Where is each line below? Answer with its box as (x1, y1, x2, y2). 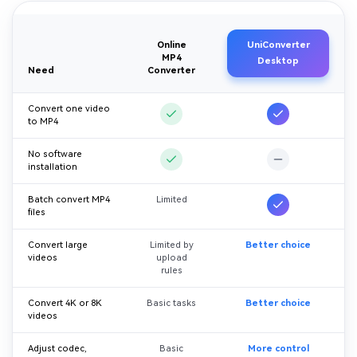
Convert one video (28, 104, 111, 115)
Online (156, 40, 186, 51)
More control (247, 343, 309, 355)
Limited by (149, 240, 194, 251)
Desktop (257, 56, 299, 67)
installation (28, 162, 78, 173)
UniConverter (246, 40, 310, 51)
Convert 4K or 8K (28, 298, 103, 309)
